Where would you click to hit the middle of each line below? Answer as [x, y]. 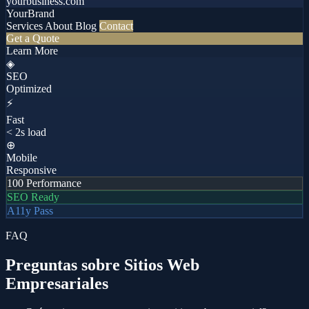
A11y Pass [30, 210]
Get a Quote [33, 38]
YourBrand [30, 13]
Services [24, 26]
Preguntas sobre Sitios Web [102, 265]
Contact [116, 26]
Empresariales [57, 283]
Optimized [29, 88]
